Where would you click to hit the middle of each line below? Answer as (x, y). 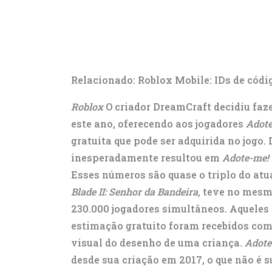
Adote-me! (246, 158)
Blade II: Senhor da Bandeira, (136, 192)
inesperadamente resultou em (147, 158)
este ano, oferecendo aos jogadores (158, 124)
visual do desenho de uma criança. (158, 243)
